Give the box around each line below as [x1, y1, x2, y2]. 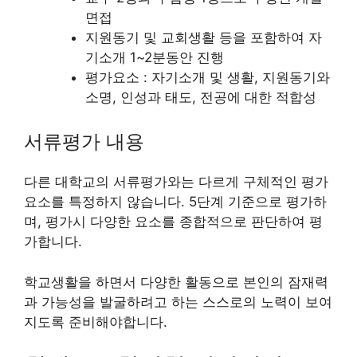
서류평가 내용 [24, 130, 144, 154]
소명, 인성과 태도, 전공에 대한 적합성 [84, 88, 316, 105]
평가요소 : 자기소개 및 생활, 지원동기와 [84, 69, 330, 85]
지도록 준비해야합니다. [24, 313, 167, 330]
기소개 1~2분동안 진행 [84, 49, 224, 65]
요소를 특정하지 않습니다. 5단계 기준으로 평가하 [24, 194, 327, 210]
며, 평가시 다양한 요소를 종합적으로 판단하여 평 [24, 214, 323, 230]
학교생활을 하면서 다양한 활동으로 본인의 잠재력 [24, 273, 328, 290]
